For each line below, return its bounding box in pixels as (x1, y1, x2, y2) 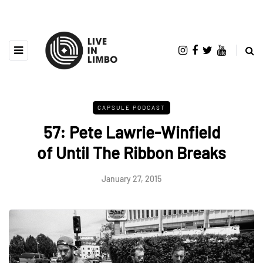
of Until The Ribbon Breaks (37, 142, 226, 163)
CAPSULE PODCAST (97, 103, 166, 111)
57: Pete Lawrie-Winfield (43, 122, 220, 142)
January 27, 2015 (102, 173, 161, 184)
